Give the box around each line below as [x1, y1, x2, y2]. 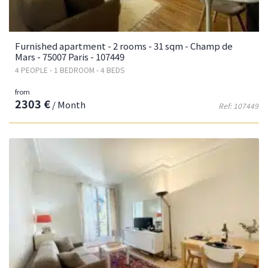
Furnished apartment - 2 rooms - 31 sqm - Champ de [15, 39, 233, 52]
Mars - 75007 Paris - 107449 [15, 50, 124, 63]
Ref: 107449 [218, 100, 258, 111]
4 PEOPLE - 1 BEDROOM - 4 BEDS [15, 65, 124, 75]
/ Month [50, 98, 86, 111]
